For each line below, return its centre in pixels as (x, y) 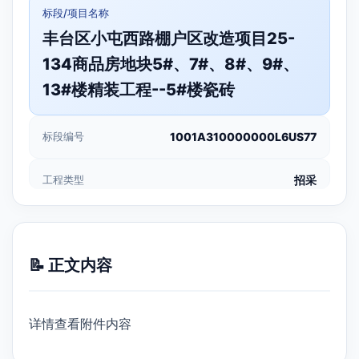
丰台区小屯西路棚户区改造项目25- (169, 38)
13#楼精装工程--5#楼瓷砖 (139, 90)
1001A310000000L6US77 (243, 137)
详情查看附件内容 (80, 323)
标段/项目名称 (76, 13)
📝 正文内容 (71, 265)
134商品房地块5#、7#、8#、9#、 (171, 64)
